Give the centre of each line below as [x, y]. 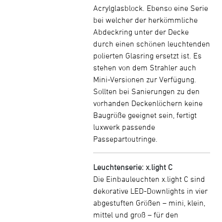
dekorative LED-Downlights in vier [150, 191]
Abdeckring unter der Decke [141, 32]
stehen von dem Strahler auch [145, 67]
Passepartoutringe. [125, 139]
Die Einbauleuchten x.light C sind [149, 179]
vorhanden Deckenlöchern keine [148, 103]
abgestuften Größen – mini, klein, [149, 203]
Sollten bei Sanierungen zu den [146, 91]
